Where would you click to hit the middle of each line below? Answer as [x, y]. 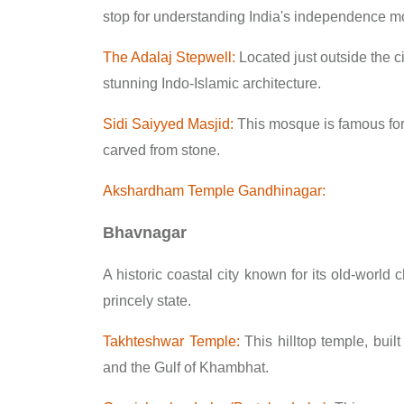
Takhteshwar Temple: [174, 341]
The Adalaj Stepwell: [169, 57]
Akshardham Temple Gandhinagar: [216, 190]
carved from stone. [161, 150]
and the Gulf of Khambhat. [186, 367]
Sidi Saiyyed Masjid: [170, 124]
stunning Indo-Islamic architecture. [212, 83]
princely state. [149, 300]
